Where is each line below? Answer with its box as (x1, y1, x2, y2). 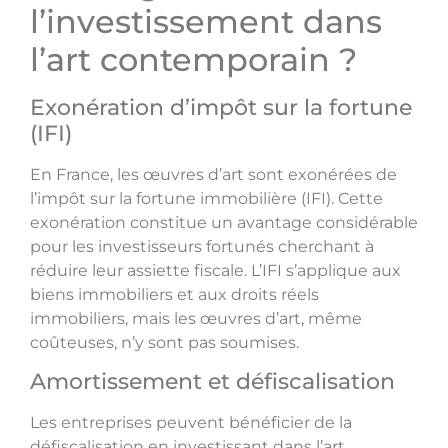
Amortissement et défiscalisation (30, 368, 395, 396)
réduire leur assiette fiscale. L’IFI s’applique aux (30, 260, 401, 280)
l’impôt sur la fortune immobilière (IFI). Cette (30, 188, 383, 208)
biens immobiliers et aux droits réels (30, 284, 319, 304)
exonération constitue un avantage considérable (30, 212, 418, 232)
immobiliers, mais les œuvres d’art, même (30, 308, 362, 328)
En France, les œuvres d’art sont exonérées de (30, 164, 397, 184)
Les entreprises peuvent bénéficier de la (30, 413, 352, 433)
